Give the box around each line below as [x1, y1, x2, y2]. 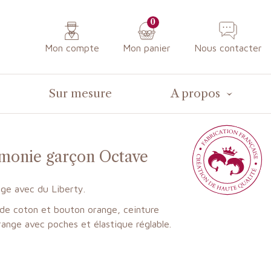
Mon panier [122, 42, 171, 54]
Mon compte [44, 42, 99, 54]
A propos [171, 86, 221, 100]
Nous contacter [194, 42, 262, 54]
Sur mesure [49, 86, 113, 100]
